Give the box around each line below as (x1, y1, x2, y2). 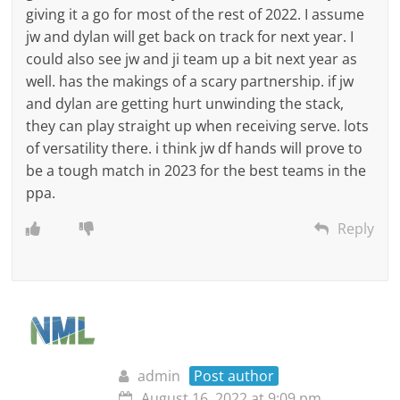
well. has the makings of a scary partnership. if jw (26, 71, 354, 91)
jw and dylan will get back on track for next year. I (26, 26, 354, 46)
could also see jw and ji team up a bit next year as (26, 48, 358, 69)
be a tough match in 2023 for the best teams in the (26, 160, 367, 180)
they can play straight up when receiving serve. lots (26, 115, 370, 136)
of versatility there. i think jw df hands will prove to (26, 137, 363, 158)
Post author (194, 365, 275, 386)
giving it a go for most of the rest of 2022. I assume (26, 4, 365, 24)
